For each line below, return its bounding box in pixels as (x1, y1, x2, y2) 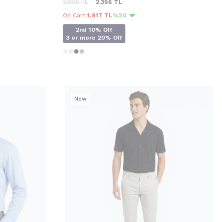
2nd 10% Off (76, 26, 112, 33)
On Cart (63, 11, 87, 19)
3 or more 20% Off (66, 34, 122, 41)
